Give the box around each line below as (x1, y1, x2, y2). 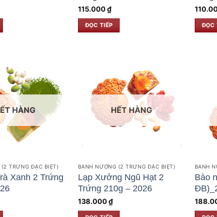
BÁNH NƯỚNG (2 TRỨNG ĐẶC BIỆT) (77, 164, 176, 170)
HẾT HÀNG (111, 105, 152, 115)
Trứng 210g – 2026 (77, 183, 152, 193)
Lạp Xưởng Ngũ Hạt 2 (77, 172, 164, 182)
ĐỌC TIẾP (85, 21, 113, 29)
